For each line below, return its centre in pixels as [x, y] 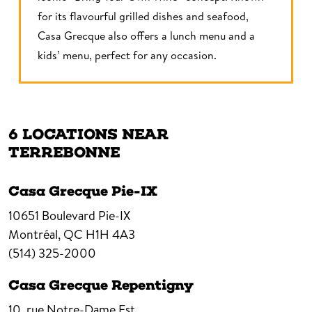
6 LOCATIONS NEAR [88, 134]
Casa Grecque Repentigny [101, 284]
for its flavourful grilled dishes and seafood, [143, 16]
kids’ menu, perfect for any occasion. [127, 55]
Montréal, [34, 234]
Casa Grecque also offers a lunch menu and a [146, 35]
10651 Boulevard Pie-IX [69, 215]
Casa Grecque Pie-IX [83, 190]
